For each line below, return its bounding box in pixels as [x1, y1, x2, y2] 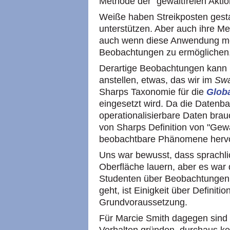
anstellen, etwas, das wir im [99, 75, 215, 85]
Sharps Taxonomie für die [99, 87, 206, 97]
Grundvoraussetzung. [99, 197, 190, 207]
